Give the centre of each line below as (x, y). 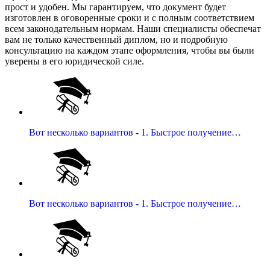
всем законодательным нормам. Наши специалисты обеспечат (133, 29)
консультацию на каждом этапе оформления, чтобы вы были (130, 51)
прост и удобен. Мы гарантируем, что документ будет (115, 7)
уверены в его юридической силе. (74, 61)
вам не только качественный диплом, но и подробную (116, 40)
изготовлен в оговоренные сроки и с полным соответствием (130, 18)
